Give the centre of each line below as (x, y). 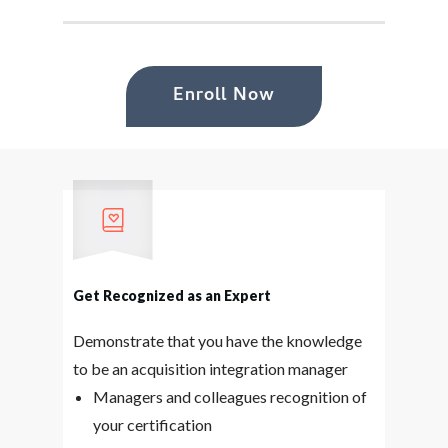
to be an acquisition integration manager (210, 368)
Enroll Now (223, 96)
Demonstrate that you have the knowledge (217, 340)
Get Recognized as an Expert (171, 295)
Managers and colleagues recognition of (229, 396)
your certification (152, 424)
